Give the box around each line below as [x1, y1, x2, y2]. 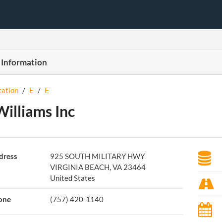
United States [50, 173, 95, 182]
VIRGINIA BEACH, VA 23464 [50, 163, 146, 171]
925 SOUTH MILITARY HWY [50, 152, 145, 161]
